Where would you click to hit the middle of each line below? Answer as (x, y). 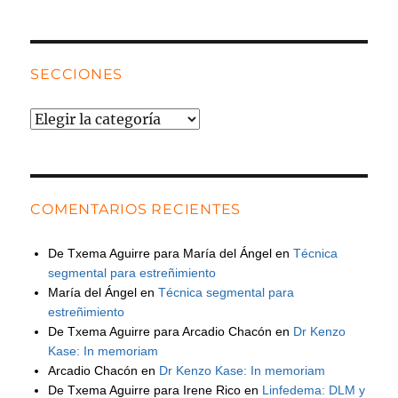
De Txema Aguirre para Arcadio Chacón (160, 331)
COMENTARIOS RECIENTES (136, 209)
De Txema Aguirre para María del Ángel (160, 253)
